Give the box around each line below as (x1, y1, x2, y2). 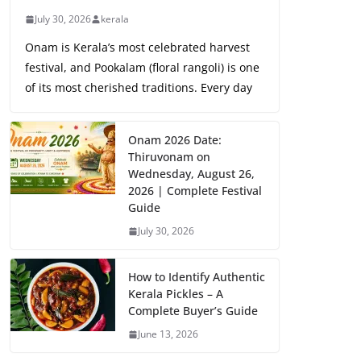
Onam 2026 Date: (128, 132, 222, 148)
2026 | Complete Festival (128, 183, 262, 199)
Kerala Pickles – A (128, 286, 223, 302)
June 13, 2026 (138, 327, 198, 342)
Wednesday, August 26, (128, 166, 255, 182)
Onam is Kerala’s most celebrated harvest (25, 39, 250, 56)
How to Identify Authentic (128, 269, 265, 285)
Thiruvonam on (128, 149, 210, 165)
